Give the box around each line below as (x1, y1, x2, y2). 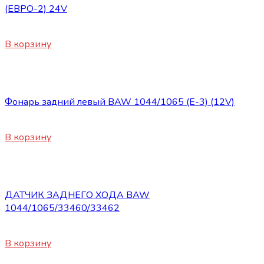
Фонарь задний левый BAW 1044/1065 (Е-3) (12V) (5, 95, 235, 109)
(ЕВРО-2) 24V (5, 2, 67, 16)
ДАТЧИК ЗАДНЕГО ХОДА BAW (5, 189, 150, 202)
